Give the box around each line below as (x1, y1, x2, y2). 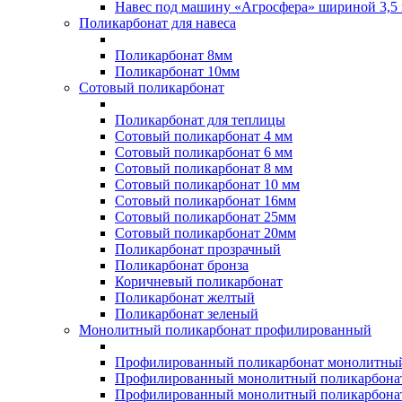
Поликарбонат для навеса (79, 14, 236, 31)
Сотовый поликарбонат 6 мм (115, 144, 293, 160)
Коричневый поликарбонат (115, 273, 283, 289)
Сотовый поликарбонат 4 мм (115, 127, 293, 144)
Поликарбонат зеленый (115, 305, 258, 321)
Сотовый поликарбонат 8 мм (115, 160, 293, 176)
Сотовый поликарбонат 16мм (115, 192, 296, 208)
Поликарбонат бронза (115, 257, 249, 273)
